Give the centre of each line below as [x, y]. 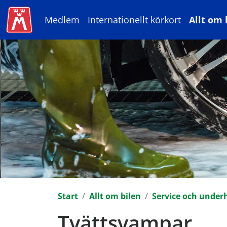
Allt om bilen [115, 196]
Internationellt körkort [134, 20]
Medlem [62, 20]
